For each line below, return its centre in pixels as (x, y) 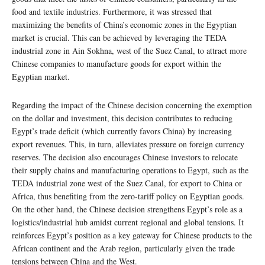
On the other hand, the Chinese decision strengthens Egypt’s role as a (127, 209)
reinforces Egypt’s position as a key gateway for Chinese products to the (132, 235)
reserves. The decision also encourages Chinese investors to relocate (125, 157)
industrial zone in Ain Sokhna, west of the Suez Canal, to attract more (129, 50)
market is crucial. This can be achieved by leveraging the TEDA (119, 37)
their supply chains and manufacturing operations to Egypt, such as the (130, 170)
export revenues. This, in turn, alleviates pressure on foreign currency (128, 144)
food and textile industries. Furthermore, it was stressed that (112, 11)
